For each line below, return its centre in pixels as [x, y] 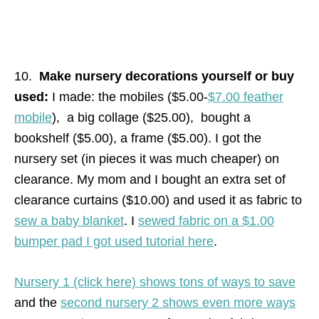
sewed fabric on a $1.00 [206, 220]
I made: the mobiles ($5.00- [128, 96]
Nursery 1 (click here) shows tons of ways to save [155, 282]
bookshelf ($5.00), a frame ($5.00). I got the [138, 138]
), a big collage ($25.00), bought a [151, 117]
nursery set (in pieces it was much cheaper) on [147, 158]
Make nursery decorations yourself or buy [167, 76]
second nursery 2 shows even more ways [178, 302]
